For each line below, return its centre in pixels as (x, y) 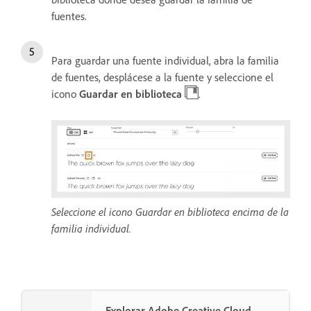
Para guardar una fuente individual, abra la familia (165, 60)
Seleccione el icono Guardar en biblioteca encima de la (170, 211)
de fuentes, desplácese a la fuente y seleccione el (162, 77)
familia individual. (91, 228)
